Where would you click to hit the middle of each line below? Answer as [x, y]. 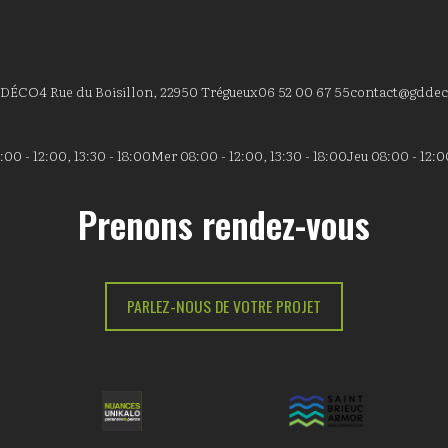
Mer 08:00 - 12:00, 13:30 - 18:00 [248, 155]
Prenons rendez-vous [224, 224]
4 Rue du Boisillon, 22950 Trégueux [148, 91]
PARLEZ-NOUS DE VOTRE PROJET [224, 306]
